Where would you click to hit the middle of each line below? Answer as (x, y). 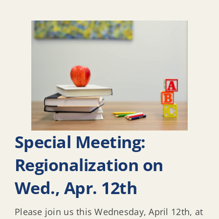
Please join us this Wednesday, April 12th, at (109, 211)
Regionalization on (89, 165)
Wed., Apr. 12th (76, 188)
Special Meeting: (80, 142)
